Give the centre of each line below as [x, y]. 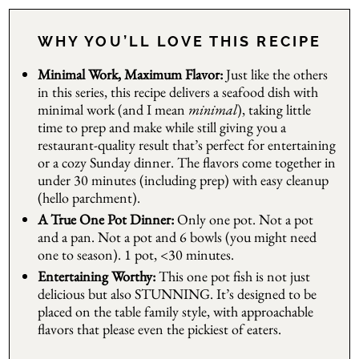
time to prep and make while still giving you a [162, 127]
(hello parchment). [89, 198]
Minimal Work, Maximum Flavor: [131, 75]
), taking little [274, 110]
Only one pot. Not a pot [244, 220]
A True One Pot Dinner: [106, 220]
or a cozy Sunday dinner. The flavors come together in [187, 163]
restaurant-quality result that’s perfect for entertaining [187, 145]
